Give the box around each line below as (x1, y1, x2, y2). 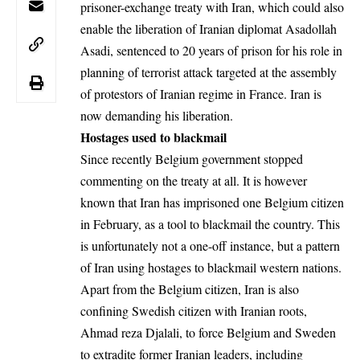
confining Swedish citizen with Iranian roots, (80, 302, 307, 320)
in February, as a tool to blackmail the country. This (80, 215, 340, 233)
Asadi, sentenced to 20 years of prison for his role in (80, 42, 342, 59)
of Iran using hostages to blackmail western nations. (80, 259, 342, 276)
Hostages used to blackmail (80, 128, 227, 147)
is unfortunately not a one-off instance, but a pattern (80, 237, 340, 255)
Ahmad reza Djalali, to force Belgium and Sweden (80, 324, 336, 342)
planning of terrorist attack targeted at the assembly (80, 63, 337, 81)
